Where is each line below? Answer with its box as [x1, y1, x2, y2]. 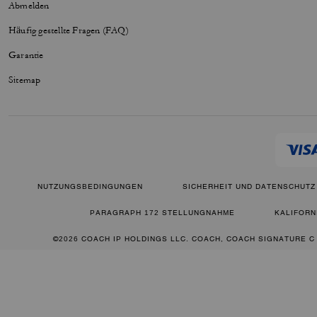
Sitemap [8, 74, 41, 86]
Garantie [8, 50, 44, 61]
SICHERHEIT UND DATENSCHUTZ [183, 182, 316, 191]
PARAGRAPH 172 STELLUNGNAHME [90, 208, 235, 217]
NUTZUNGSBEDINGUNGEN [38, 182, 143, 191]
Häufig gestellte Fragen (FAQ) [8, 25, 129, 36]
